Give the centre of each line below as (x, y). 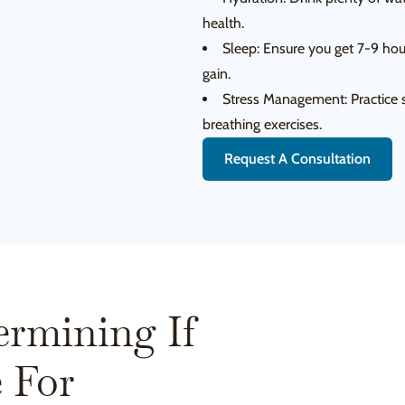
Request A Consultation (297, 159)
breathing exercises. (262, 124)
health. (223, 23)
